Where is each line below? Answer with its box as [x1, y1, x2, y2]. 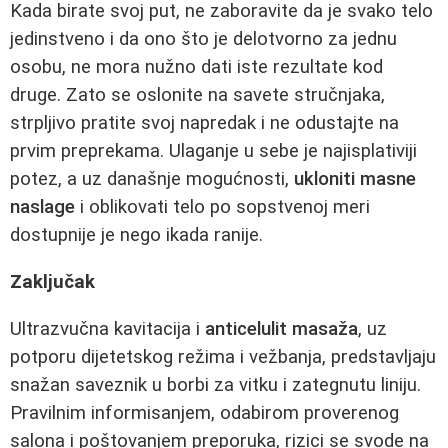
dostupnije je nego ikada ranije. [10, 224, 263, 247]
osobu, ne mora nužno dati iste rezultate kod [10, 56, 383, 79]
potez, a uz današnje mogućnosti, [10, 168, 294, 191]
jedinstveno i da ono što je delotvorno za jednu [10, 28, 397, 51]
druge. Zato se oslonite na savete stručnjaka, [10, 84, 385, 107]
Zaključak [10, 270, 95, 293]
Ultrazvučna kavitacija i [10, 317, 205, 340]
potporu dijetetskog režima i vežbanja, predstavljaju [10, 345, 436, 368]
